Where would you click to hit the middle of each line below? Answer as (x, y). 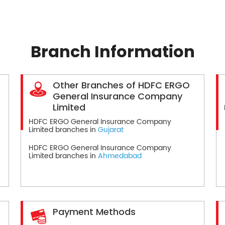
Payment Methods (94, 211)
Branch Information (113, 51)
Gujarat (110, 130)
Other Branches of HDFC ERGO (121, 85)
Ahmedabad (120, 156)
